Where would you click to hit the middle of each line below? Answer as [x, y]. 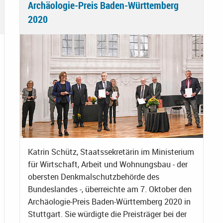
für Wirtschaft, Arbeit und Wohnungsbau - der [108, 164]
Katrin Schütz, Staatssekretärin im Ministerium [111, 152]
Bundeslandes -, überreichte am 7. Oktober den [110, 189]
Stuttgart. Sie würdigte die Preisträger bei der [107, 214]
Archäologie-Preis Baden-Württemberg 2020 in [109, 201]
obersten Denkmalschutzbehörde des [94, 176]
